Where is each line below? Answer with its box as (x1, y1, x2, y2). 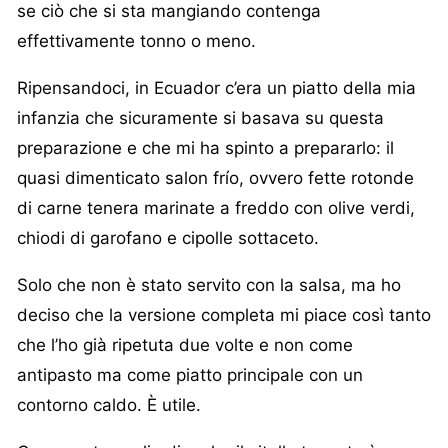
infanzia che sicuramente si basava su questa (17, 108, 384, 129)
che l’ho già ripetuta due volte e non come (17, 335, 353, 356)
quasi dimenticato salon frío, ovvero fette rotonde (17, 168, 414, 189)
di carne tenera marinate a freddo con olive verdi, (17, 198, 415, 219)
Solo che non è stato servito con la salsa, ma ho (17, 275, 401, 296)
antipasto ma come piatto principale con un (17, 365, 363, 386)
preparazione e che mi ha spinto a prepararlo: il (17, 138, 394, 159)
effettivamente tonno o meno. (17, 31, 256, 52)
